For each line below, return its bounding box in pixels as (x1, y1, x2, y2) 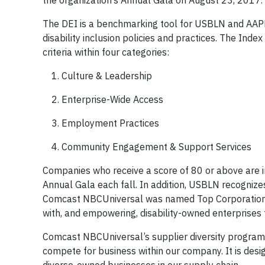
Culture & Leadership (62, 70, 152, 82)
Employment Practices (62, 117, 159, 129)
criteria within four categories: (43, 46, 169, 58)
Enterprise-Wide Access (62, 93, 163, 105)
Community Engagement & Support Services (62, 141, 251, 153)
